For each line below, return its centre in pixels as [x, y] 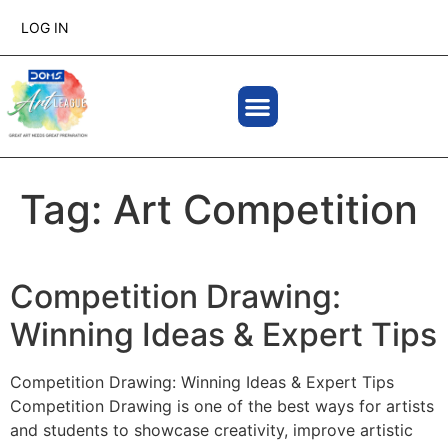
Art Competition [265, 209]
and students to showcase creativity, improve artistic [211, 430]
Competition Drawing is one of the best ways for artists [222, 406]
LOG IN [45, 27]
